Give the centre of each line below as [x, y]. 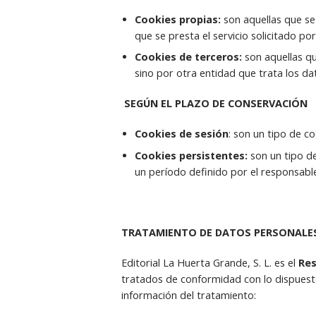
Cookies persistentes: [192, 155]
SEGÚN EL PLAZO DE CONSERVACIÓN [215, 104]
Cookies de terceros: [189, 57]
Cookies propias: [179, 20]
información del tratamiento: [188, 295]
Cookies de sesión [181, 134]
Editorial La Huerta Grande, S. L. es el [209, 262]
